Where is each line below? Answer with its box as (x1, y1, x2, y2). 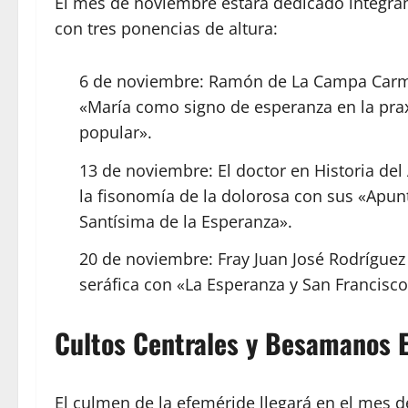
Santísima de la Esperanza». (79, 209, 292, 232)
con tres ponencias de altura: (55, 17, 278, 40)
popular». (79, 121, 152, 144)
